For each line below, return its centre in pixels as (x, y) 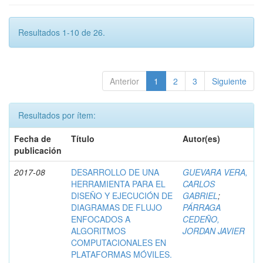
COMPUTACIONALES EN (119, 242)
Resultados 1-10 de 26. (62, 32)
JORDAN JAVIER (214, 230)
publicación (38, 150)
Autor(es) (201, 138)
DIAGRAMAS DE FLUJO (117, 207)
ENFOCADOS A (101, 219)
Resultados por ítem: (57, 115)
